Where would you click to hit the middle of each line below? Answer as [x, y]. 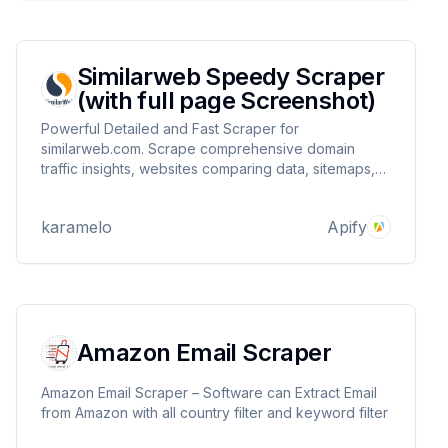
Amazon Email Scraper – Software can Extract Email [116, 392]
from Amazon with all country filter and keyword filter [214, 412]
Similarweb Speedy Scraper [230, 76]
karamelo [76, 227]
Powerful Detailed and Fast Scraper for [170, 128]
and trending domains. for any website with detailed [211, 188]
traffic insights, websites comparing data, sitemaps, [208, 168]
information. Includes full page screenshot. [180, 208]
